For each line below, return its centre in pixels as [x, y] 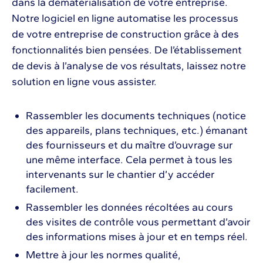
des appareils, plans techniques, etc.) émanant [137, 130]
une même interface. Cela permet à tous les [129, 159]
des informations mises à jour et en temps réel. [137, 236]
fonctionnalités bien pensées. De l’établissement [127, 50]
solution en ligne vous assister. [84, 81]
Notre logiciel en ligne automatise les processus [125, 18]
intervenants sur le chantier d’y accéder [120, 174]
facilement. [52, 189]
